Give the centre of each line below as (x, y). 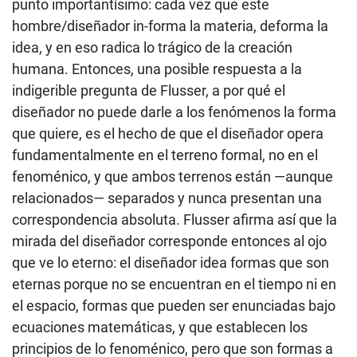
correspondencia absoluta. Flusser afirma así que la (175, 219)
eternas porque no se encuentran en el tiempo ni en (174, 284)
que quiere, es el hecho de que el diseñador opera (168, 133)
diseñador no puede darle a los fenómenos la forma (174, 112)
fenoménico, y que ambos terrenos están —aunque (173, 176)
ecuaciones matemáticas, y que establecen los (160, 327)
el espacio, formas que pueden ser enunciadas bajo (174, 305)
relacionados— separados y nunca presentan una (167, 198)
